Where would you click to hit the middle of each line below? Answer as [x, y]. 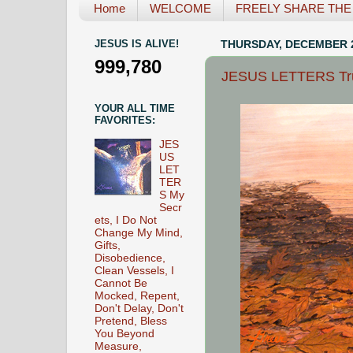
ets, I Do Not [126, 220]
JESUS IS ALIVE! [137, 44]
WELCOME [180, 9]
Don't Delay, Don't [139, 308]
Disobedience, [130, 258]
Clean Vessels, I [134, 270]
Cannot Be [121, 283]
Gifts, [108, 245]
